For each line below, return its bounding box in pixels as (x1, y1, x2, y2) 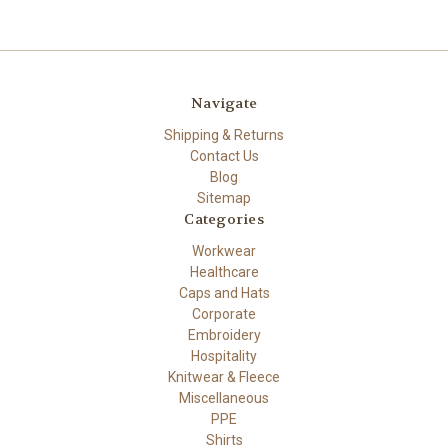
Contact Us (189, 147, 259, 164)
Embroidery (187, 326, 261, 343)
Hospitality (191, 347, 257, 364)
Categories (184, 209, 264, 228)
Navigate (191, 93, 257, 112)
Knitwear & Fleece (168, 368, 280, 385)
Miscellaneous (179, 389, 269, 406)
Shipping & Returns (164, 126, 284, 143)
